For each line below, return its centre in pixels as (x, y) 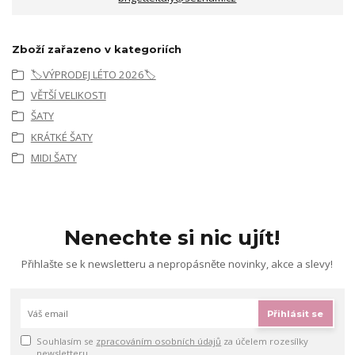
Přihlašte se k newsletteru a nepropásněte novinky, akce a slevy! (177, 264)
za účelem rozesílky (265, 341)
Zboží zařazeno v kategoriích (97, 50)
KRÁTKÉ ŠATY (61, 137)
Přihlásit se (296, 314)
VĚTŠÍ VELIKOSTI (68, 95)
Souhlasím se (67, 341)
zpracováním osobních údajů (159, 341)
